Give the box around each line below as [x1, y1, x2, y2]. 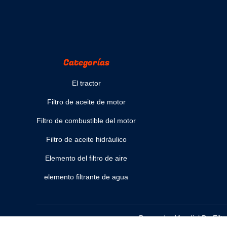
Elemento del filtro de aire [45, 154, 127, 162]
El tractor [71, 79, 101, 87]
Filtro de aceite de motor [47, 98, 126, 106]
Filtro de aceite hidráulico [46, 135, 127, 143]
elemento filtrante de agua [44, 173, 128, 181]
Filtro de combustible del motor [36, 117, 136, 125]
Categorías [63, 56, 109, 69]
